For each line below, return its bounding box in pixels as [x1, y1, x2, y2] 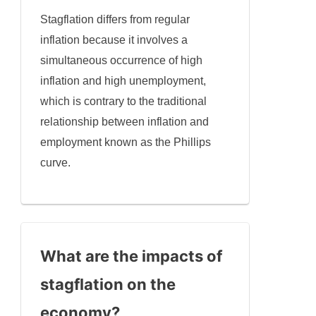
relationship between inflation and [40, 116, 209, 128]
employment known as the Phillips [40, 136, 212, 149]
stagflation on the [40, 275, 176, 294]
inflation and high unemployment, [40, 75, 207, 87]
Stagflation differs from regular [40, 13, 190, 26]
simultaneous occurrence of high [40, 54, 203, 67]
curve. [40, 157, 71, 169]
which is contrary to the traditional [40, 95, 207, 108]
